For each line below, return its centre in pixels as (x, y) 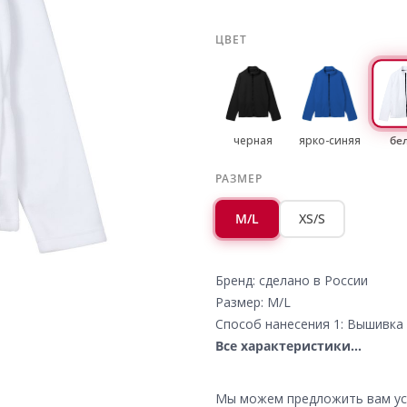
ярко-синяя (329, 140)
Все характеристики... (288, 346)
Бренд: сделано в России (291, 280)
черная (253, 140)
